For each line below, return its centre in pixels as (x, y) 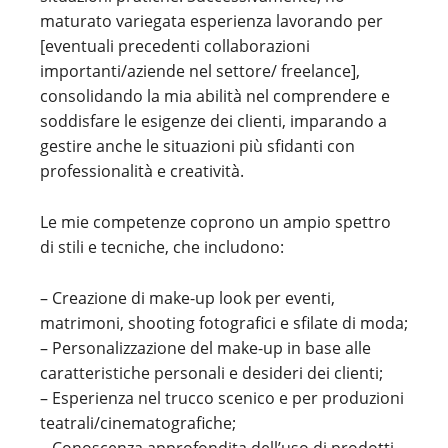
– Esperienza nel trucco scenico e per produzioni (222, 398)
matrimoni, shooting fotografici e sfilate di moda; (224, 323)
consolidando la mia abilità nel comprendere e (215, 96)
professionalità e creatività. (142, 171)
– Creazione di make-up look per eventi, (187, 298)
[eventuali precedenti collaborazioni (175, 46)
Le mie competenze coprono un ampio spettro (215, 222)
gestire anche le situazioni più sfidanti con (197, 146)
